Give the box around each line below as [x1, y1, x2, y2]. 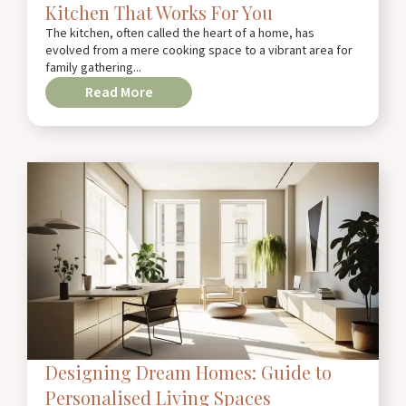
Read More [84, 82, 153, 102]
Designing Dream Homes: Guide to [45, 359, 332, 384]
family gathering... [45, 58, 141, 77]
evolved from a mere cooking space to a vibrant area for [45, 41, 353, 60]
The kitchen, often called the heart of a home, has [45, 24, 314, 43]
